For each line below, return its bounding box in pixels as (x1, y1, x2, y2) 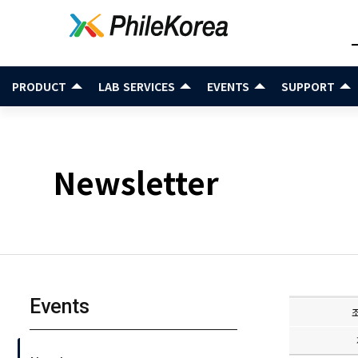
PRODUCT (12, 78, 66, 94)
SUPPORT (281, 78, 335, 94)
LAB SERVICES (98, 78, 175, 94)
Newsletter (54, 160, 220, 204)
